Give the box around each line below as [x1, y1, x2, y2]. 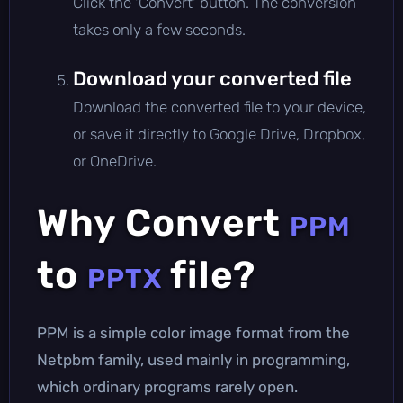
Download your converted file [73, 66, 352, 91]
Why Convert [37, 200, 290, 246]
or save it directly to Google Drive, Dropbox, [73, 124, 365, 143]
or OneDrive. [73, 151, 157, 170]
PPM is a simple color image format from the [37, 323, 350, 342]
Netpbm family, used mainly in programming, [37, 350, 350, 369]
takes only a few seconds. [73, 20, 246, 39]
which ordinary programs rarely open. [37, 377, 298, 396]
